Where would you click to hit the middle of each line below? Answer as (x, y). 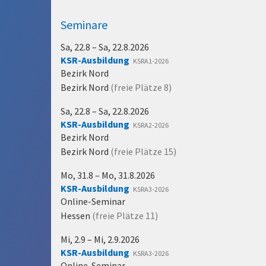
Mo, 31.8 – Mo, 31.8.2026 (108, 175)
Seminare (84, 25)
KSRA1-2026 (151, 61)
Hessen (75, 216)
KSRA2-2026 (151, 125)
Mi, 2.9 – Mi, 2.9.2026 (100, 239)
